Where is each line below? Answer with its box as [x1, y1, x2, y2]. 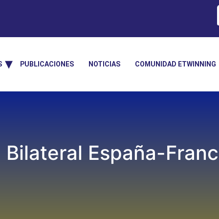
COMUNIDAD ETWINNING [135, 60, 216, 68]
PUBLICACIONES [20, 60, 74, 68]
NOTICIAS [88, 60, 120, 68]
